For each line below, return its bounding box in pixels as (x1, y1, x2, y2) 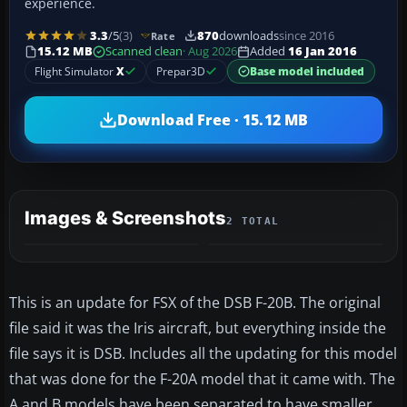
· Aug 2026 (183, 44, 237, 60)
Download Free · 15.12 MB (117, 109, 308, 130)
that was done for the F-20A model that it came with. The (9, 369, 395, 390)
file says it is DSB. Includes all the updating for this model (9, 343, 397, 364)
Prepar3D (156, 64, 205, 80)
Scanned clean (105, 44, 183, 60)
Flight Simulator (35, 64, 116, 80)
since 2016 (278, 27, 334, 44)
